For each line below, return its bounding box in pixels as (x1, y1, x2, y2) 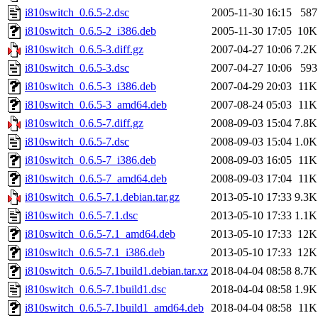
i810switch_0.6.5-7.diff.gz (25, 117, 143, 130)
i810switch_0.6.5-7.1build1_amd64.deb (25, 302, 204, 314)
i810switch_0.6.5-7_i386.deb (25, 154, 156, 167)
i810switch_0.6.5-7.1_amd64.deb (25, 228, 175, 241)
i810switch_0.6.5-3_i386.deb (25, 80, 156, 93)
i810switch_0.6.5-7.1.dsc (25, 209, 138, 222)
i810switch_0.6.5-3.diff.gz (25, 43, 143, 56)
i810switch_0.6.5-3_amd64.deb (25, 99, 167, 111)
